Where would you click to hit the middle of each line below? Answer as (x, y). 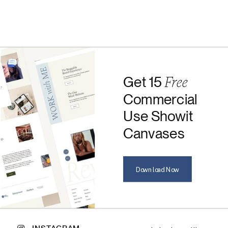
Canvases (154, 133)
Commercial (160, 99)
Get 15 (144, 82)
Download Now (158, 169)
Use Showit (158, 116)
